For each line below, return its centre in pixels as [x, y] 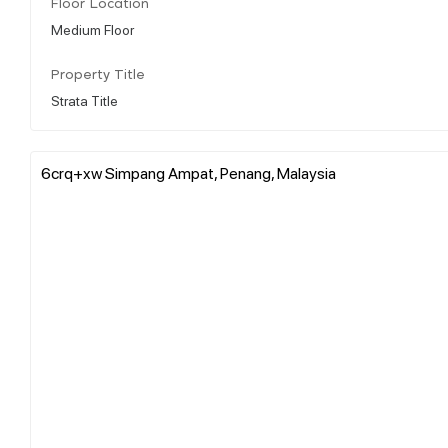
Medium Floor [92, 28]
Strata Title [84, 99]
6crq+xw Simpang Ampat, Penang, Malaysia [188, 172]
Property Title [98, 75]
